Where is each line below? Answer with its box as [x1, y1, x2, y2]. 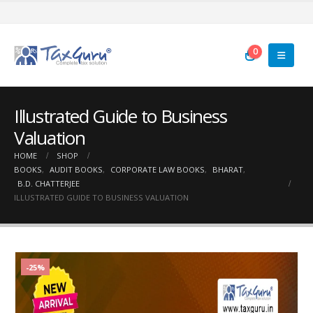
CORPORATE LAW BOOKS [110, 164, 205, 175]
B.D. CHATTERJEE [17, 178, 80, 189]
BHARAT [212, 164, 243, 175]
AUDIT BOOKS [50, 164, 103, 175]
